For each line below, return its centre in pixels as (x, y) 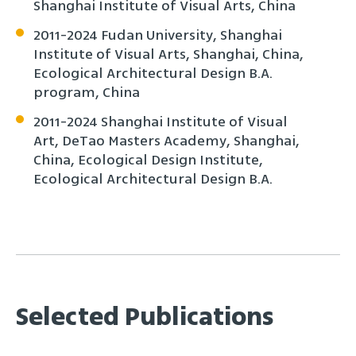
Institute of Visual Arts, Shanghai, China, (168, 54)
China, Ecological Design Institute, (148, 160)
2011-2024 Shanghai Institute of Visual (161, 122)
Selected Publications (145, 317)
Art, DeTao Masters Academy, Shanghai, (166, 141)
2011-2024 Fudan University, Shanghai (158, 35)
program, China (87, 92)
